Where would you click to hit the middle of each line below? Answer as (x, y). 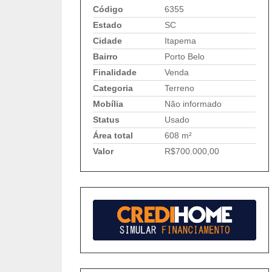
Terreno (177, 88)
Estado (107, 25)
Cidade (107, 41)
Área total (113, 135)
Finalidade (115, 72)
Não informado (191, 104)
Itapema (178, 41)
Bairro (105, 56)
